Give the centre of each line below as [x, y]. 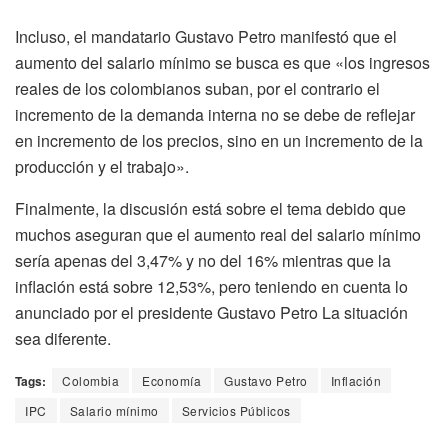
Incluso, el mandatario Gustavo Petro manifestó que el [206, 36]
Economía [171, 380]
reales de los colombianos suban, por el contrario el [197, 88]
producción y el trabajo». [102, 166]
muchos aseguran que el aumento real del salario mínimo [218, 234]
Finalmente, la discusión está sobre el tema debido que [210, 208]
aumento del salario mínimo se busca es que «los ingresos [222, 62]
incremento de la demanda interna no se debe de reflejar [215, 114]
